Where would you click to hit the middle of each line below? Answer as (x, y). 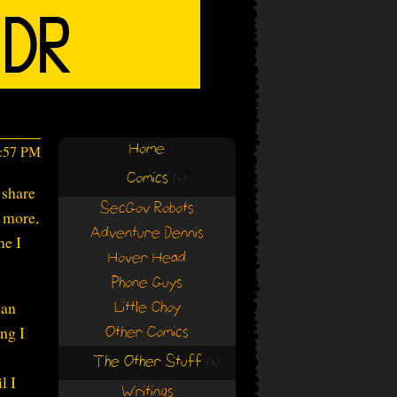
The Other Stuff (147, 362)
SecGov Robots (147, 209)
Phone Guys (147, 283)
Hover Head (147, 258)
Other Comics (147, 333)
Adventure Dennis (147, 234)
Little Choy (147, 308)
